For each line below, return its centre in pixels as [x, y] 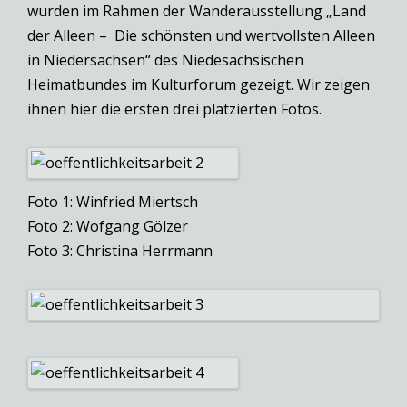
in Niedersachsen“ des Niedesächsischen [165, 60]
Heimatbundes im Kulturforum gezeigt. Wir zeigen [199, 85]
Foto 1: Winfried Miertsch [113, 202]
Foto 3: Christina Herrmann [120, 251]
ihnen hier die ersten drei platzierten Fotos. [174, 109]
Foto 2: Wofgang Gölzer [108, 227]
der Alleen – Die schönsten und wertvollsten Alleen [201, 36]
